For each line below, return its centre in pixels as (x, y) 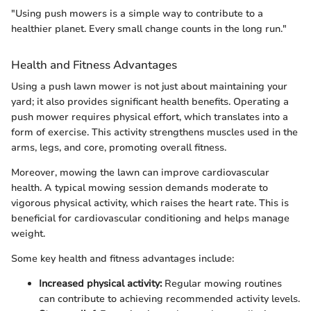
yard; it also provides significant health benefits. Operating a (150, 102)
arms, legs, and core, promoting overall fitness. (119, 148)
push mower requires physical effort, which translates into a (150, 117)
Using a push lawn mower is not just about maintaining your (149, 87)
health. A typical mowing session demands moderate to (140, 188)
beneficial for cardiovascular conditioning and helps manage (150, 219)
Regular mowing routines (222, 284)
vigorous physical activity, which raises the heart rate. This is (150, 203)
